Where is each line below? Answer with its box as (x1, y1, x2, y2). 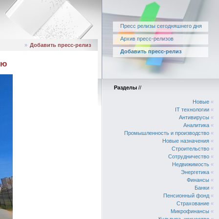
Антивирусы (179, 114, 209, 120)
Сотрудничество (168, 153, 209, 159)
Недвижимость (172, 161, 209, 167)
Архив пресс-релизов (120, 36, 174, 42)
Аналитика (183, 122, 209, 128)
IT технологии (175, 107, 209, 112)
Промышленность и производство (124, 130, 209, 136)
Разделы (114, 85, 137, 90)
